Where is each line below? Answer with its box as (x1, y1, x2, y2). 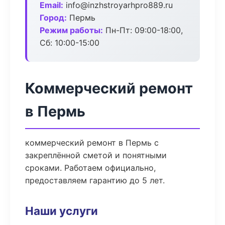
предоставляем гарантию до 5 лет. (25, 175, 165, 185)
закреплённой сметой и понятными (25, 150, 167, 160)
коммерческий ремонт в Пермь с (25, 138, 159, 148)
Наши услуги (25, 204, 98, 217)
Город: (40, 13, 67, 23)
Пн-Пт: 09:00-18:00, (103, 25, 183, 35)
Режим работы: (40, 25, 103, 35)
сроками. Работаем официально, (25, 163, 156, 173)
